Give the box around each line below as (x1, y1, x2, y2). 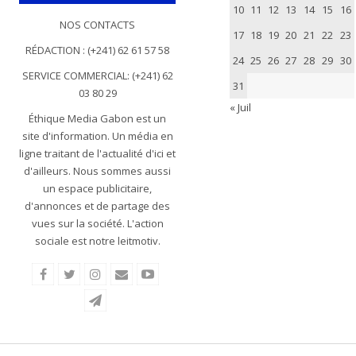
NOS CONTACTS (60, 17, 135, 32)
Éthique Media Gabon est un (29, 110, 166, 126)
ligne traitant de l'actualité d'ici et (19, 145, 176, 161)
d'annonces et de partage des (25, 198, 170, 213)
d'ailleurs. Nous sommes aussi (24, 163, 171, 178)
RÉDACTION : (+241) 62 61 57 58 (25, 42, 169, 57)
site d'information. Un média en (21, 128, 173, 143)
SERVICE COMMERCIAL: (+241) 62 (21, 68, 173, 83)
